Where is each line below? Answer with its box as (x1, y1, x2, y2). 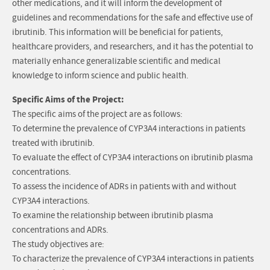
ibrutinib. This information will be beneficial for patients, (12, 27, 223, 39)
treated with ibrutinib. (12, 137, 95, 149)
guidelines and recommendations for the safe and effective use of (12, 12, 253, 24)
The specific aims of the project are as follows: (12, 108, 183, 121)
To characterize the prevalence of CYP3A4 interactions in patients (12, 253, 254, 265)
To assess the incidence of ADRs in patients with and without (12, 181, 236, 193)
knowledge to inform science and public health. (12, 70, 189, 82)
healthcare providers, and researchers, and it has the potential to (12, 41, 253, 53)
